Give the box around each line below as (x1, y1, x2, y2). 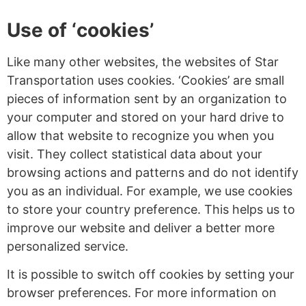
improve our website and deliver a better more (7, 220, 275, 235)
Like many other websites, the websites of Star (7, 54, 279, 69)
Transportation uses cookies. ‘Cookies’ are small (7, 72, 284, 87)
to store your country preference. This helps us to (7, 201, 295, 217)
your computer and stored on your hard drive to (7, 109, 284, 124)
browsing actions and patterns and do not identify (7, 165, 298, 180)
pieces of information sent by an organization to (7, 91, 287, 106)
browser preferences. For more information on (7, 286, 277, 301)
